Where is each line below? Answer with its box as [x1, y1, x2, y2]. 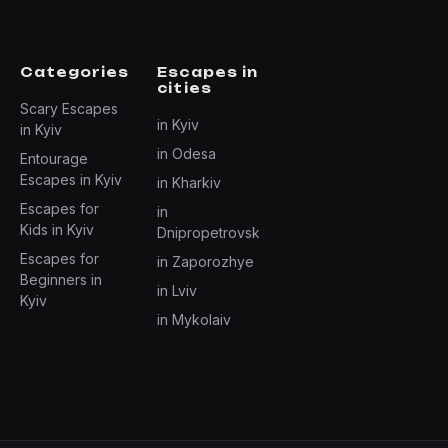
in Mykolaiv [157, 311, 232, 328]
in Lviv [157, 282, 198, 299]
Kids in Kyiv [20, 221, 94, 238]
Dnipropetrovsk [157, 224, 261, 241]
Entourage [20, 150, 88, 167]
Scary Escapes [20, 100, 118, 117]
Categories [20, 64, 130, 80]
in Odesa [157, 145, 217, 162]
